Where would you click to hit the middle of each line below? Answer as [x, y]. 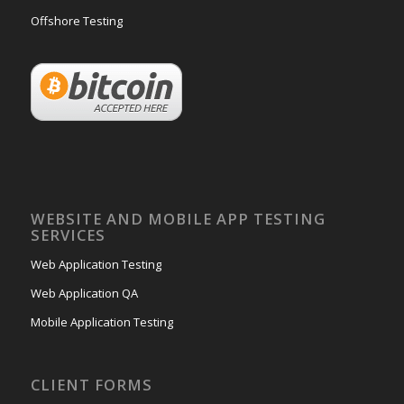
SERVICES [68, 234]
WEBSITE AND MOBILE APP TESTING [178, 218]
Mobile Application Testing [101, 321]
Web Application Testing [96, 264]
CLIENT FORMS [91, 384]
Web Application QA [84, 293]
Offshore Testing [76, 20]
